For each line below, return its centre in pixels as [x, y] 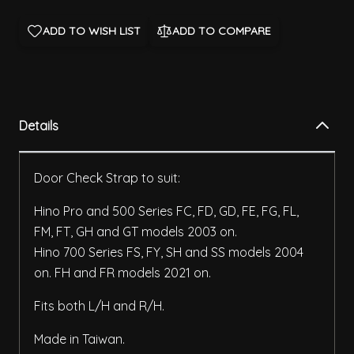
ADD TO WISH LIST [92, 31]
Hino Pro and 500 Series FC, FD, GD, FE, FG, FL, [166, 211]
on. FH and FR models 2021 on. [122, 273]
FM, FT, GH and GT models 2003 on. [136, 232]
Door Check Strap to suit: [107, 178]
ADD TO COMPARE [222, 31]
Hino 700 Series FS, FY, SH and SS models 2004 [169, 252]
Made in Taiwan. [79, 339]
